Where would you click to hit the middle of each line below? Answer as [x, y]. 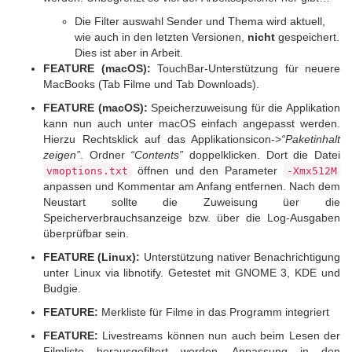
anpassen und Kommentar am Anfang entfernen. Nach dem [192, 186]
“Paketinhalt [311, 139]
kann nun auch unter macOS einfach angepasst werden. [192, 123]
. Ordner [106, 155]
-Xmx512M [312, 171]
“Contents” [157, 155]
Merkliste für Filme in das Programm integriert [214, 312]
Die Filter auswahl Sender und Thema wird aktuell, [200, 21]
